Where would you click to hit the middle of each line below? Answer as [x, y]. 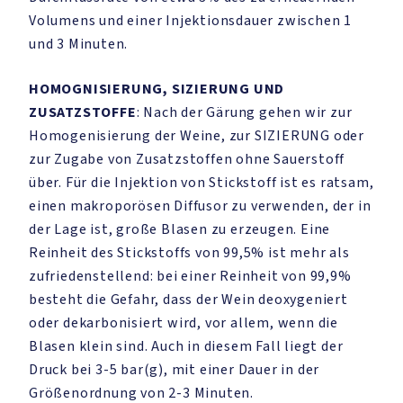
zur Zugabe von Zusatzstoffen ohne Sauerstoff [187, 159]
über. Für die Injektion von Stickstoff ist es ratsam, [201, 183]
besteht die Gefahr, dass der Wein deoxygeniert [188, 300]
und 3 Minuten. [79, 44]
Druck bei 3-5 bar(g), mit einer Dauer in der [175, 370]
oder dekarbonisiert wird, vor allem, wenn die [184, 323]
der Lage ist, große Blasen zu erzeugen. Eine [180, 229]
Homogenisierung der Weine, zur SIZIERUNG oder [197, 136]
